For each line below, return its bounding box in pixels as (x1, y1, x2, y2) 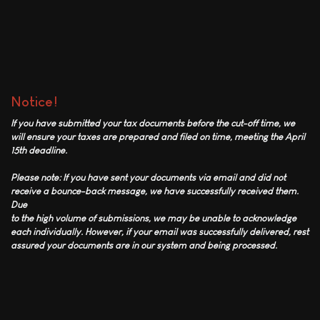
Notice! (11, 93, 58, 109)
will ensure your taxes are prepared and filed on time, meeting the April (11, 131, 305, 142)
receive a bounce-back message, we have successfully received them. (11, 186, 299, 196)
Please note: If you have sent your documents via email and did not (11, 172, 286, 183)
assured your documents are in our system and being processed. (11, 240, 277, 251)
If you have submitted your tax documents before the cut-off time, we (11, 118, 295, 129)
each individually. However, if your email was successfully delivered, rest (11, 226, 309, 237)
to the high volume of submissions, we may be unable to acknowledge (11, 213, 296, 224)
